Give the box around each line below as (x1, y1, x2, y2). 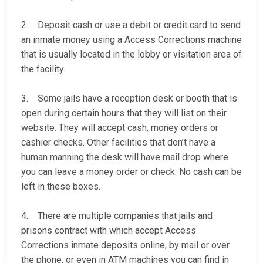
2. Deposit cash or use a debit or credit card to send (21, 19, 241, 31)
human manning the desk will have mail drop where (21, 151, 228, 163)
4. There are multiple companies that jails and (21, 210, 213, 222)
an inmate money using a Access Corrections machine (21, 34, 242, 46)
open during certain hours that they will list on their (21, 107, 227, 119)
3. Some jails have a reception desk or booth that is (21, 93, 237, 104)
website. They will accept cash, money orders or (21, 122, 218, 134)
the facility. (21, 63, 65, 75)
